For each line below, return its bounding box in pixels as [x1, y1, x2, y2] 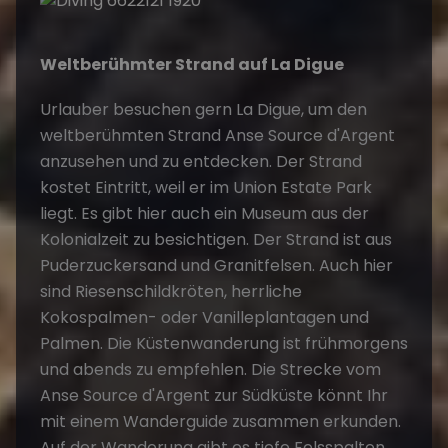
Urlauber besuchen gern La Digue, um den [40, 97, 367, 121]
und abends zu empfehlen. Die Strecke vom [40, 357, 381, 381]
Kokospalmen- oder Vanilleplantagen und [40, 305, 369, 329]
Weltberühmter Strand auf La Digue [40, 52, 344, 76]
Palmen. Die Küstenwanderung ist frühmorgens [40, 331, 408, 355]
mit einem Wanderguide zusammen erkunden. [40, 409, 401, 433]
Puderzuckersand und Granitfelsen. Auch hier [40, 253, 393, 277]
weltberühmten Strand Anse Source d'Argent [40, 123, 395, 147]
